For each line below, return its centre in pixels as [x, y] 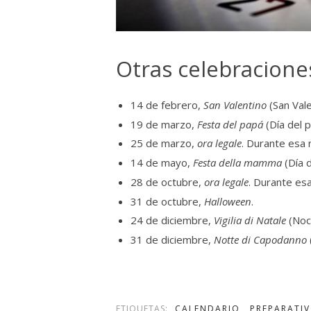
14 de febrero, [167, 104]
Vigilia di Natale [250, 220]
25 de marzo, [164, 143]
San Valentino [236, 104]
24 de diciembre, [172, 220]
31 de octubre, [167, 201]
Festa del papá [230, 124]
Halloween [228, 201]
